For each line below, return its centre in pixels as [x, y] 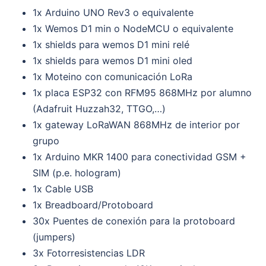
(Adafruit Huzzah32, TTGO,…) [99, 108]
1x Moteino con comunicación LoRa [113, 76]
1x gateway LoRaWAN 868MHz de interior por [136, 124]
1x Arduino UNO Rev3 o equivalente [113, 12]
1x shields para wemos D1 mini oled [113, 60]
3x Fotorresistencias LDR [89, 253]
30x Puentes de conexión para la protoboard [134, 221]
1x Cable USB [63, 189]
